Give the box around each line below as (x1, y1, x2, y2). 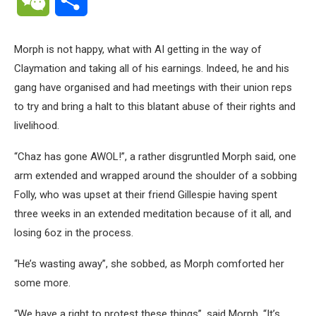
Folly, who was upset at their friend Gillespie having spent (14, 188, 277, 201)
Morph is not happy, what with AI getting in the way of (14, 43, 262, 56)
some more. (14, 276, 71, 289)
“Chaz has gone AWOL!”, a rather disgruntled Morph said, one (14, 150, 296, 163)
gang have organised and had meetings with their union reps (14, 81, 292, 94)
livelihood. (14, 119, 59, 132)
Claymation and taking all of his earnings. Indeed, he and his (14, 62, 289, 75)
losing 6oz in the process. (14, 226, 133, 239)
